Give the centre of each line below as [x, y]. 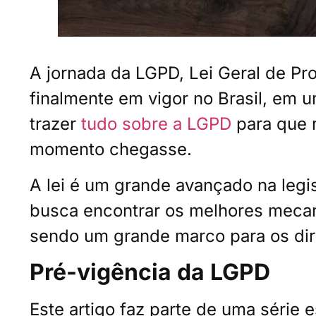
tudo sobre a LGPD [156, 124]
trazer [53, 124]
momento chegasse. [111, 150]
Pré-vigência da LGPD [150, 272]
